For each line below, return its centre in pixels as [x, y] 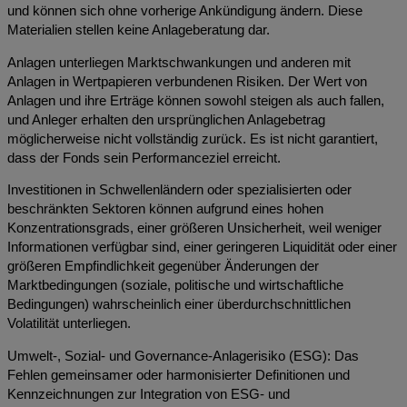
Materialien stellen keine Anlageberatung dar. [139, 30]
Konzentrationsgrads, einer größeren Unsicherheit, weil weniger [194, 228]
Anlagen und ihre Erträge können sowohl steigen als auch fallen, [196, 100]
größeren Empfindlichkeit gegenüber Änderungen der [163, 267]
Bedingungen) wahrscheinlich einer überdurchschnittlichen [179, 305]
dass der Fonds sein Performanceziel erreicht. [144, 158]
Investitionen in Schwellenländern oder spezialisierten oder [179, 190]
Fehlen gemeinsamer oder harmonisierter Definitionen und [179, 375]
